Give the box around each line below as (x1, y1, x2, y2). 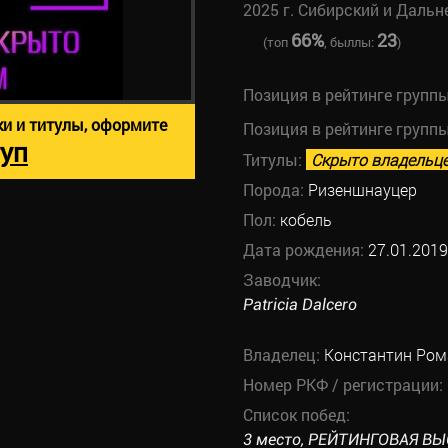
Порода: (242, 179, 308, 200)
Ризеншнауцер (307, 179, 417, 200)
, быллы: (323, 33, 377, 51)
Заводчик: (242, 269, 321, 290)
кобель (279, 209, 332, 230)
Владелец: (242, 344, 324, 365)
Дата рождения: (242, 239, 368, 260)
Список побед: (242, 404, 350, 425)
